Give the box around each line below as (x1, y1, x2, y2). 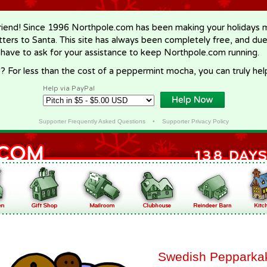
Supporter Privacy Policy (162, 118, 229, 125)
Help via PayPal (43, 85, 95, 92)
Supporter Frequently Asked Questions (38, 118, 145, 125)
